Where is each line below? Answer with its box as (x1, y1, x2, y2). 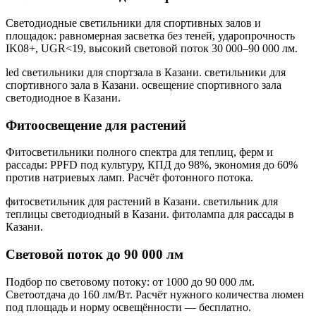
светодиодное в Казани (6, 91, 118, 104)
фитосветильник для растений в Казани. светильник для (6, 195, 278, 208)
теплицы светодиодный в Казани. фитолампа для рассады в (6, 208, 294, 221)
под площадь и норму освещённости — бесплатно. (6, 300, 251, 313)
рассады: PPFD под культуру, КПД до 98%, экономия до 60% (6, 159, 298, 171)
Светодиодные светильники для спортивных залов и (6, 16, 261, 29)
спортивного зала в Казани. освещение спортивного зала (6, 78, 281, 91)
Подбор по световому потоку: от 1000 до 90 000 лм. (6, 275, 255, 288)
